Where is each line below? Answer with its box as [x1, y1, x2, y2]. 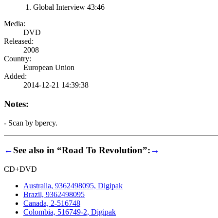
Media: [4, 19, 25, 28]
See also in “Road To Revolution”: [13, 145, 150, 156]
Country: [4, 54, 31, 63]
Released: [4, 37, 34, 46]
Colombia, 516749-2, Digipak [23, 207, 116, 216]
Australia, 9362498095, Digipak [23, 181, 123, 190]
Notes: [4, 98, 29, 109]
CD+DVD [4, 164, 37, 173]
